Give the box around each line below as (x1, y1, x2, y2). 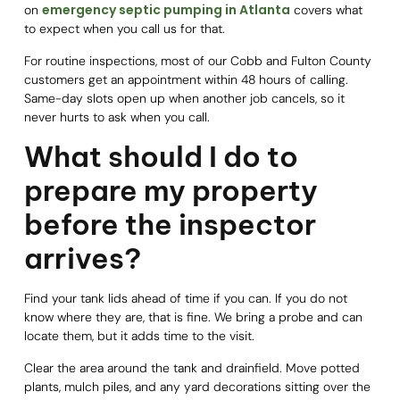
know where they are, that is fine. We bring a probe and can (23, 309, 362, 326)
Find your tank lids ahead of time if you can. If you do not (23, 290, 347, 307)
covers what (289, 2, 362, 19)
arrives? (23, 240, 141, 277)
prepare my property (23, 172, 318, 209)
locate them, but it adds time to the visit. (23, 328, 254, 345)
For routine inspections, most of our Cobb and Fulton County (23, 52, 371, 69)
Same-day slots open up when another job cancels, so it (23, 89, 345, 106)
